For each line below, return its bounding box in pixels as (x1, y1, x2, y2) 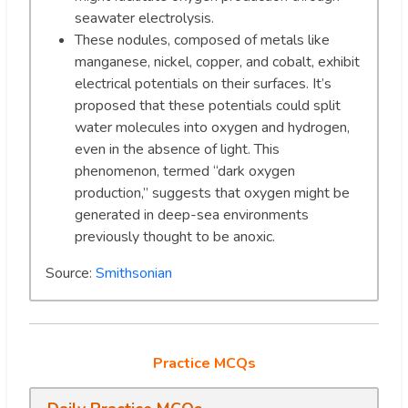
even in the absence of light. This (75, 139, 280, 160)
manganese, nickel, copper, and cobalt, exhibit (75, 52, 360, 73)
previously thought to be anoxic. (75, 227, 275, 248)
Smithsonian (96, 263, 172, 284)
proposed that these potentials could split (75, 96, 341, 117)
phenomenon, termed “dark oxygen (75, 161, 295, 182)
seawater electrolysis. (75, 8, 218, 29)
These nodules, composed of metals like (75, 30, 330, 51)
